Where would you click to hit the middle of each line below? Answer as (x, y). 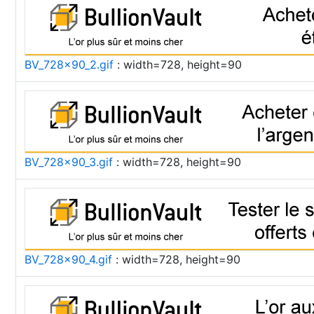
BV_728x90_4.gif (68, 259)
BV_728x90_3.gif (69, 162)
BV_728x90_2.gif (69, 64)
